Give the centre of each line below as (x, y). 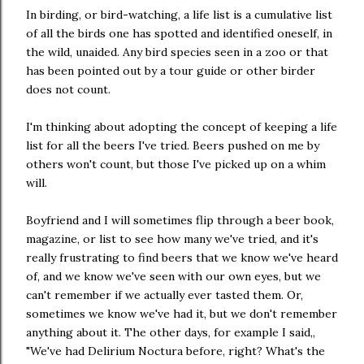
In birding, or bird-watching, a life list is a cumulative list (179, 15)
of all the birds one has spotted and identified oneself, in (179, 33)
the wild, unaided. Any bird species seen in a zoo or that (177, 52)
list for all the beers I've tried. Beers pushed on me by (173, 145)
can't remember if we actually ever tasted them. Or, (165, 295)
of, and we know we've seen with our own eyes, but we (173, 276)
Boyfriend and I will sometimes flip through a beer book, (180, 220)
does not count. (68, 89)
